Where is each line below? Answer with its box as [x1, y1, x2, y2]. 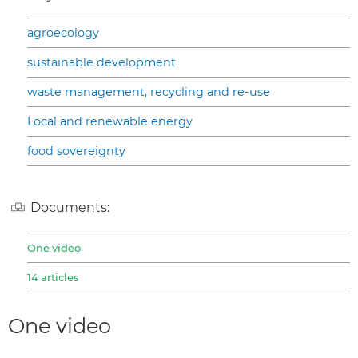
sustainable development [27, 54, 176, 70]
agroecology [27, 25, 99, 40]
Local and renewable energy [27, 113, 193, 129]
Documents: [30, 199, 109, 215]
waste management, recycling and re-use [27, 84, 270, 99]
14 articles [27, 271, 78, 284]
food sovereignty [27, 143, 125, 158]
